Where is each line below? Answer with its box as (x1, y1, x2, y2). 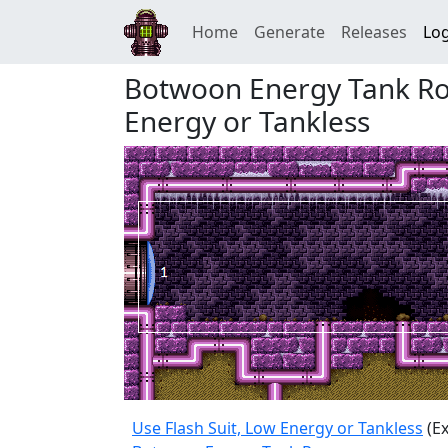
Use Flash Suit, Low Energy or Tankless (132, 417, 423, 439)
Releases (341, 21, 407, 43)
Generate (254, 21, 325, 43)
